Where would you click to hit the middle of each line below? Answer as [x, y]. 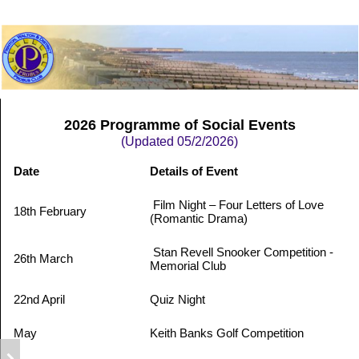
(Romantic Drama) [199, 219]
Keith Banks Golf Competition [227, 333]
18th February [50, 212]
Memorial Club [188, 266]
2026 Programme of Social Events [179, 125]
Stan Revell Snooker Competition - [242, 252]
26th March [43, 259]
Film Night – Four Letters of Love [237, 205]
